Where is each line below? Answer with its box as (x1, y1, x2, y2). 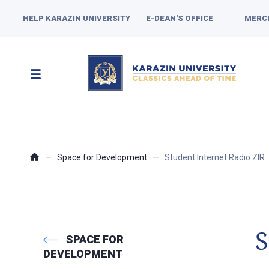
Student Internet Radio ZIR (165, 153, 265, 162)
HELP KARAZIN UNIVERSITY (23, 14, 130, 23)
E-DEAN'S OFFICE (146, 14, 213, 23)
